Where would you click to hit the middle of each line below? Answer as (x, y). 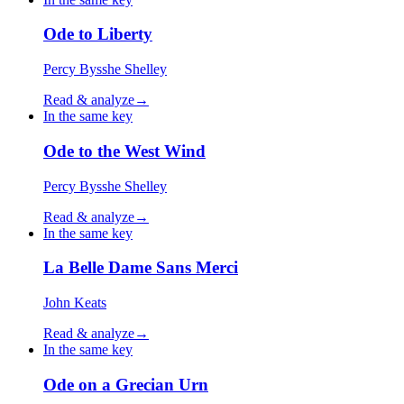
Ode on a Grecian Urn (126, 384)
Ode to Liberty (98, 34)
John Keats (75, 303)
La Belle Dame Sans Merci (141, 268)
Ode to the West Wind (124, 151)
